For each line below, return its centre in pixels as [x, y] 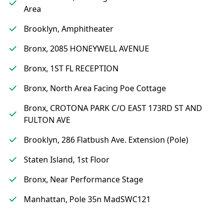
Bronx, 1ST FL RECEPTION [71, 68]
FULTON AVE [47, 120]
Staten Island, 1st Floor [67, 160]
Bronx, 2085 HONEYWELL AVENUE [86, 49]
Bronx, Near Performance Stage [83, 179]
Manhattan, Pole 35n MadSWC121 [87, 199]
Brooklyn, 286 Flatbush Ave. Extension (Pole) [106, 140]
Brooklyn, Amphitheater [69, 29]
